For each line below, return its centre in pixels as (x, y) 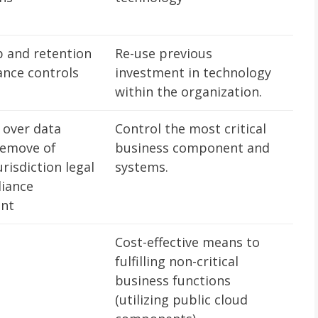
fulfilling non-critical (177, 261)
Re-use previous (164, 53)
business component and (192, 148)
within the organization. (188, 92)
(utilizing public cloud (181, 300)
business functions (173, 280)
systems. (142, 167)
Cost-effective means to (187, 242)
